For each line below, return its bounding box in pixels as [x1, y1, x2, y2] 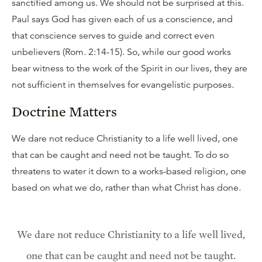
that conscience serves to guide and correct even [12, 30, 215, 42]
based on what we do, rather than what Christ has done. [12, 182, 241, 194]
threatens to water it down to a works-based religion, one [12, 166, 246, 177]
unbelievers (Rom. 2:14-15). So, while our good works [12, 46, 231, 58]
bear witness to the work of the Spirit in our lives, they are [12, 63, 247, 74]
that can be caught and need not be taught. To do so [12, 149, 229, 161]
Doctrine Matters [12, 103, 117, 120]
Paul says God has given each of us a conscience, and [12, 13, 233, 25]
